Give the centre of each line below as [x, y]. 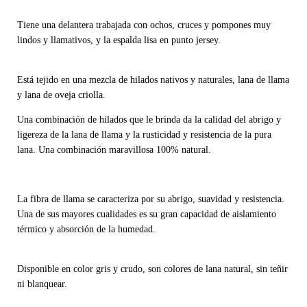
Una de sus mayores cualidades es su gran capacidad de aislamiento [147, 214]
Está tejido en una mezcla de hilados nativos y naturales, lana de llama [153, 80]
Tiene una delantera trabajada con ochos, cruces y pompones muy [144, 25]
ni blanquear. [44, 284]
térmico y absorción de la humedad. [88, 230]
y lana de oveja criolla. [63, 95]
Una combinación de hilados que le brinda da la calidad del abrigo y [149, 120]
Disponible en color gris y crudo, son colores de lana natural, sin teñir [152, 269]
